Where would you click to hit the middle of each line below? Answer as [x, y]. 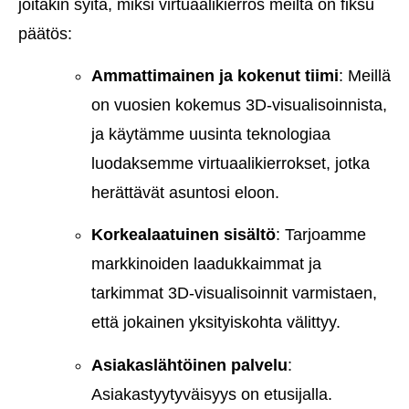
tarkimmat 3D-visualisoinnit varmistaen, [234, 294]
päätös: [45, 33]
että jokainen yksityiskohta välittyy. [216, 323]
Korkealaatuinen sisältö [184, 235]
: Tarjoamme [321, 235]
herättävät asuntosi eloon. [185, 193]
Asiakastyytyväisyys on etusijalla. [212, 394]
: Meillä [365, 76]
